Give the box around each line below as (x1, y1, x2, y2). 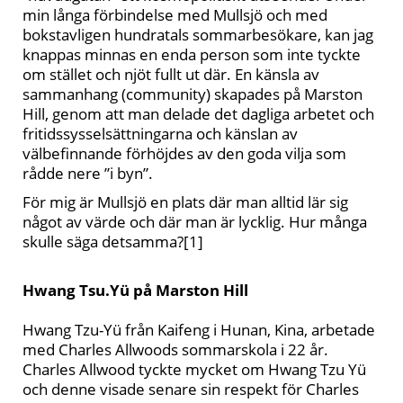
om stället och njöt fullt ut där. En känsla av (22, 64, 319, 85)
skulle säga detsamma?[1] (22, 231, 203, 252)
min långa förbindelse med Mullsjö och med (22, 4, 327, 25)
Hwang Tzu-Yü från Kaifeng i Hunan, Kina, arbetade (22, 319, 375, 340)
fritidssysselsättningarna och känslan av (22, 123, 298, 144)
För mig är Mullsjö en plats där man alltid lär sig (22, 192, 348, 212)
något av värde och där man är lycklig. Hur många (22, 211, 367, 232)
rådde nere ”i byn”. (22, 163, 153, 184)
